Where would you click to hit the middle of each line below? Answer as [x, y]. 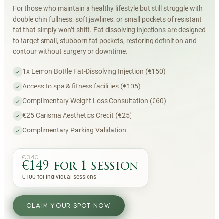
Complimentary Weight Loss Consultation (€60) [94, 101]
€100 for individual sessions [59, 177]
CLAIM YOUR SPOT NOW [68, 206]
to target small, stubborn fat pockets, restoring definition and [104, 41]
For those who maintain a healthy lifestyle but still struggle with [108, 8]
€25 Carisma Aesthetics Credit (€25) [77, 115]
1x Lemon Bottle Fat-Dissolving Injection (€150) [94, 71]
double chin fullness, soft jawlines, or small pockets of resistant [107, 19]
